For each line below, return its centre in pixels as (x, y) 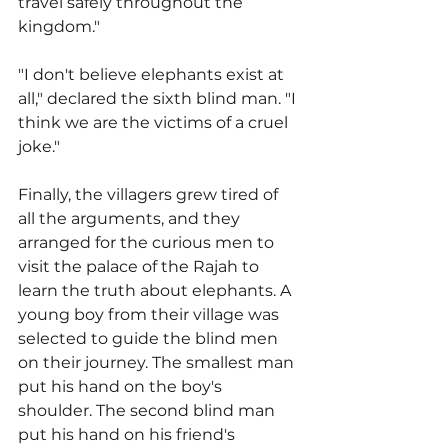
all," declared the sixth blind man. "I (159, 99)
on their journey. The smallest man (158, 363)
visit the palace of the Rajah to (140, 267)
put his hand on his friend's (128, 435)
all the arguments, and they (131, 219)
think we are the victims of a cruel (155, 123)
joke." (39, 147)
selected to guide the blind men (150, 339)
